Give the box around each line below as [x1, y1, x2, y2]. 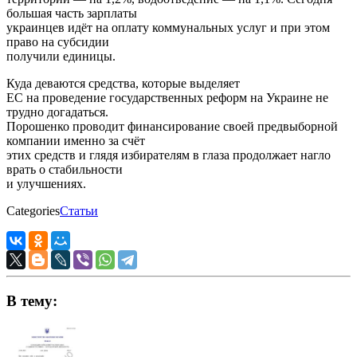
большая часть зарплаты [6, 6, 137, 21]
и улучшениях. [6, 177, 89, 191]
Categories [6, 204, 60, 218]
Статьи [60, 204, 98, 218]
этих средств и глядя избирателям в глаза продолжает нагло [6, 148, 331, 163]
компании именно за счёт [6, 134, 145, 148]
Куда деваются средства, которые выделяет [6, 76, 240, 91]
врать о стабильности [6, 163, 123, 177]
